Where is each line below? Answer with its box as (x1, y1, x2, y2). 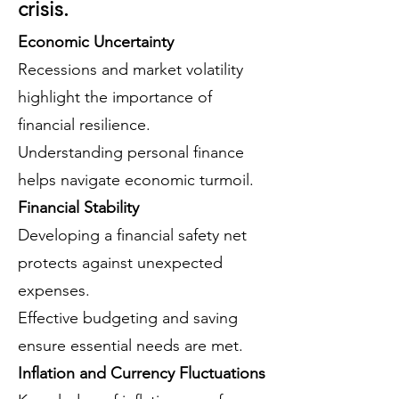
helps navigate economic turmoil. (18, 170, 254, 190)
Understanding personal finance (18, 142, 244, 162)
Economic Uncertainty (18, 32, 174, 52)
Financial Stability (18, 198, 139, 217)
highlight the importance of (18, 87, 212, 107)
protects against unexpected (18, 253, 223, 273)
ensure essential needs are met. (18, 336, 243, 355)
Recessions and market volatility (18, 60, 243, 79)
